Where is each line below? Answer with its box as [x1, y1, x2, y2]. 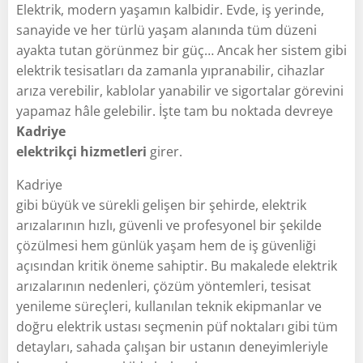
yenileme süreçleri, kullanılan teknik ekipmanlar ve [16, 297, 322, 315]
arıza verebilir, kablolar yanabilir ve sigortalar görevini [16, 81, 344, 100]
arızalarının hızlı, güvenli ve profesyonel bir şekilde [16, 216, 322, 234]
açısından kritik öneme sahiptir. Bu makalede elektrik [16, 256, 337, 275]
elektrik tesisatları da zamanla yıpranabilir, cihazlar [16, 61, 325, 79]
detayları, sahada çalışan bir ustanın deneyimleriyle [16, 337, 328, 356]
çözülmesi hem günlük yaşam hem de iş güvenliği [16, 236, 316, 254]
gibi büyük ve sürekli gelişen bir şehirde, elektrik [16, 195, 306, 214]
